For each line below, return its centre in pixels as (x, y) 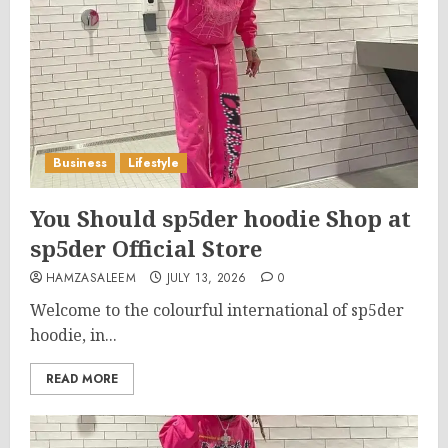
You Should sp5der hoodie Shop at (220, 218)
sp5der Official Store (146, 248)
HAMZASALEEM (91, 278)
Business (80, 163)
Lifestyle (153, 163)
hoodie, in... (73, 335)
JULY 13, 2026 (206, 278)
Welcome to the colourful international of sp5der (217, 310)
